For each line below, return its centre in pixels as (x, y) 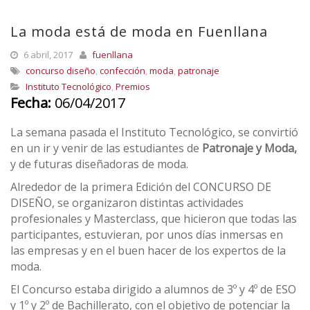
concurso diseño (61, 71)
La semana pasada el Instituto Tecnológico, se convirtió (154, 132)
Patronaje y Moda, (249, 148)
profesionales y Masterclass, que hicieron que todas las (154, 219)
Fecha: (31, 103)
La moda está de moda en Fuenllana (139, 31)
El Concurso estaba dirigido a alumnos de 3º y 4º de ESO (153, 289)
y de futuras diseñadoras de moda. (99, 164)
